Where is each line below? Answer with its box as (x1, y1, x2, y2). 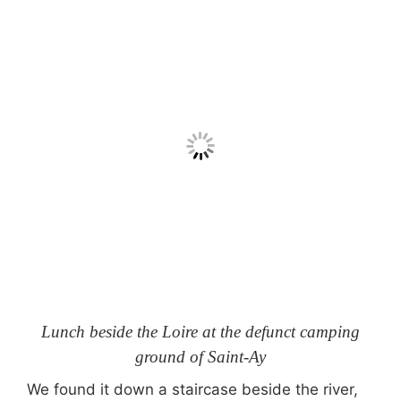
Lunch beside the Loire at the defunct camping (41, 321, 360, 341)
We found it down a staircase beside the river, (27, 380, 358, 398)
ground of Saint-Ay (135, 346, 266, 366)
